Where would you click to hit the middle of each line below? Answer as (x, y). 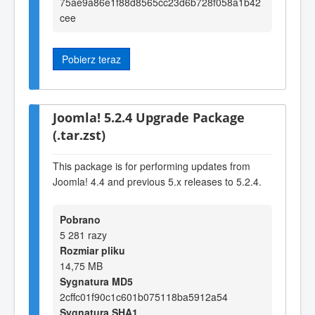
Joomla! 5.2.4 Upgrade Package (149, 117)
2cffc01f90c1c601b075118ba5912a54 (144, 297)
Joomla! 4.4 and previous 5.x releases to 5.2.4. (157, 181)
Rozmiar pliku (92, 251)
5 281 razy (83, 235)
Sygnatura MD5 (96, 282)
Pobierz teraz (91, 59)
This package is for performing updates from (152, 166)
